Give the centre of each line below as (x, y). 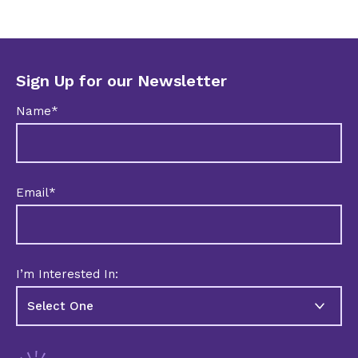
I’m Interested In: (67, 274)
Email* (36, 193)
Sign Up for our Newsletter (121, 81)
